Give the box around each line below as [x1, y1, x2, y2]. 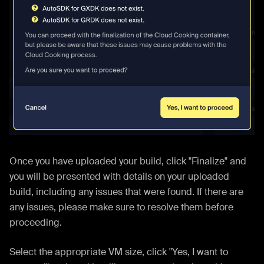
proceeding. [9, 216, 62, 229]
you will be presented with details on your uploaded [9, 170, 229, 183]
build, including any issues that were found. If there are [9, 186, 243, 199]
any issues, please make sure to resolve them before [9, 201, 233, 214]
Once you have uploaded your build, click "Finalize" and [9, 155, 246, 168]
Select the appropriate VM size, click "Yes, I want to [9, 246, 228, 259]
